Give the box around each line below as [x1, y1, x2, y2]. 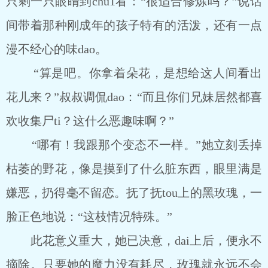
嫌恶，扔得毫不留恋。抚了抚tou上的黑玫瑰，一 [6, 186, 262, 199]
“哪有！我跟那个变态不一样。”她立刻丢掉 [6, 138, 262, 151]
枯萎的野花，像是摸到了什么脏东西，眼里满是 [6, 162, 262, 175]
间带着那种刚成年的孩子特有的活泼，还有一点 [6, 19, 262, 32]
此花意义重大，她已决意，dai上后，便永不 [6, 234, 262, 247]
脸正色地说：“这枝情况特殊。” [6, 210, 172, 223]
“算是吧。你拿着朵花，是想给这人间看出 [6, 66, 262, 80]
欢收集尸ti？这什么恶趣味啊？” [6, 114, 174, 127]
